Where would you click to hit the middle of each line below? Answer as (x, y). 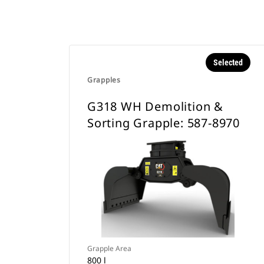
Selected (228, 62)
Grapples (104, 80)
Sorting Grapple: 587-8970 (164, 123)
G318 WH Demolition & (156, 106)
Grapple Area (109, 248)
